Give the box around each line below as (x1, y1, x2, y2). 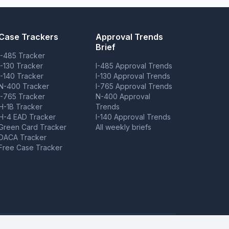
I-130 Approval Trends (95, 72, 170, 80)
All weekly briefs (95, 123, 151, 131)
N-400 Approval (95, 92, 150, 101)
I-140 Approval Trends (95, 112, 171, 121)
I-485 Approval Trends (95, 61, 172, 70)
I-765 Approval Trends (95, 82, 172, 90)
